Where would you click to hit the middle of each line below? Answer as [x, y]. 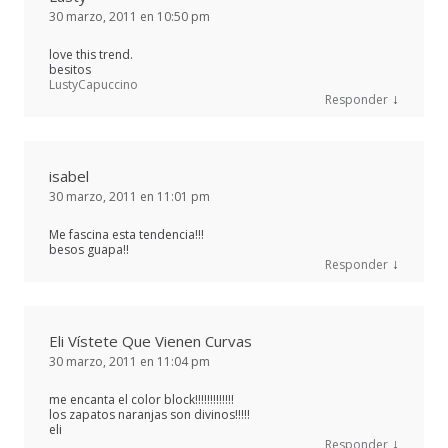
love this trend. [91, 54]
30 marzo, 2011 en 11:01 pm [129, 196]
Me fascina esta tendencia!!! [126, 234]
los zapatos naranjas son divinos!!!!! [149, 414]
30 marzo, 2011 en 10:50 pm [129, 16]
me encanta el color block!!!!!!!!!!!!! [141, 399]
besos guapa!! [89, 249]
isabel [69, 175]
